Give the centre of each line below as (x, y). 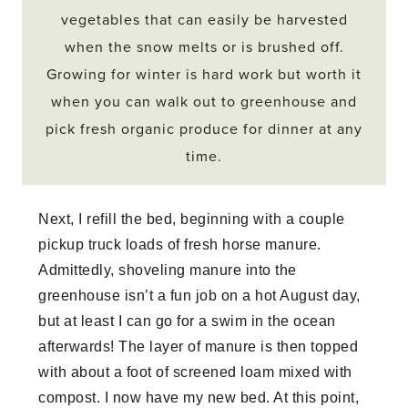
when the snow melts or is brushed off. (204, 47)
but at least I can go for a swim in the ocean (187, 321)
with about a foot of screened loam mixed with (195, 372)
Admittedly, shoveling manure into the (168, 270)
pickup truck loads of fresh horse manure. (180, 244)
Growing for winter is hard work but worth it (204, 74)
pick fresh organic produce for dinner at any (204, 129)
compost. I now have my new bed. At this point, (199, 397)
